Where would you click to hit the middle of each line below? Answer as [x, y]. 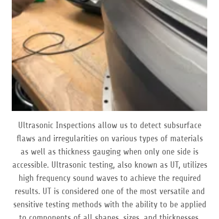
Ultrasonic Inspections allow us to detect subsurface [109, 125]
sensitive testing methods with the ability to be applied [109, 204]
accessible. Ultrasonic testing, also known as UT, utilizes [109, 164]
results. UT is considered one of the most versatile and [109, 191]
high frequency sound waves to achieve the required [109, 178]
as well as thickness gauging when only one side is [109, 151]
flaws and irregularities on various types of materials [109, 138]
